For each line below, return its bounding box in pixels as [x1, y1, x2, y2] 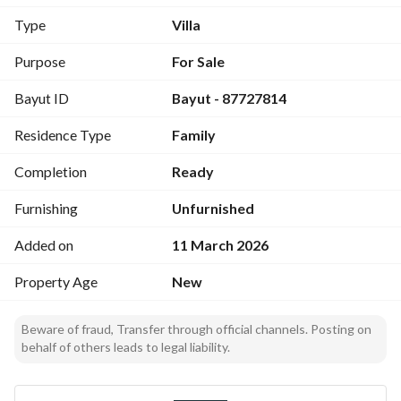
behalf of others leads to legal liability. [21, 339, 230, 354]
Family [172, 126, 217, 143]
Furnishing [14, 200, 78, 217]
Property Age [14, 273, 98, 290]
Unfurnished [172, 200, 255, 217]
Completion [14, 163, 87, 180]
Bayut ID [14, 90, 69, 107]
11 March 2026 [172, 236, 269, 253]
